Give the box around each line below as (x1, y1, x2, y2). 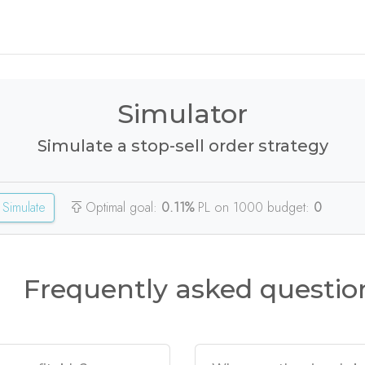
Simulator (117, 97, 248, 130)
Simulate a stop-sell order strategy (37, 135, 328, 156)
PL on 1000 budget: (194, 198, 314, 217)
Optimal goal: (81, 198, 161, 217)
